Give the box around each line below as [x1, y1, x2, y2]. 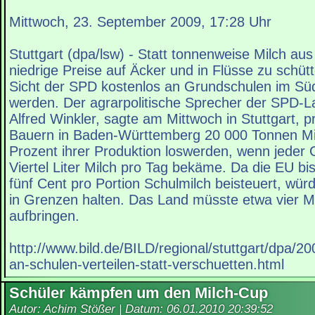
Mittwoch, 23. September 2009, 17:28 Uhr [9, 14, 271, 30]
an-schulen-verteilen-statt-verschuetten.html [9, 257, 284, 273]
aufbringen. [9, 208, 79, 224]
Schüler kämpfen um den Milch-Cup [9, 284, 268, 302]
